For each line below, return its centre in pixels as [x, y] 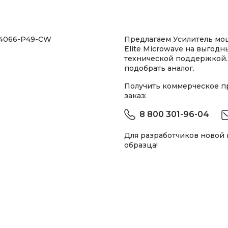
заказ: [135, 96]
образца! [141, 145]
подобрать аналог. [159, 68]
